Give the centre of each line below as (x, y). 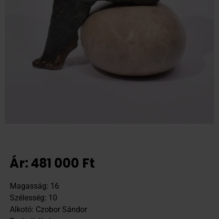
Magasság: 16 (34, 186)
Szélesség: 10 (33, 197)
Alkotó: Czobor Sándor (48, 209)
